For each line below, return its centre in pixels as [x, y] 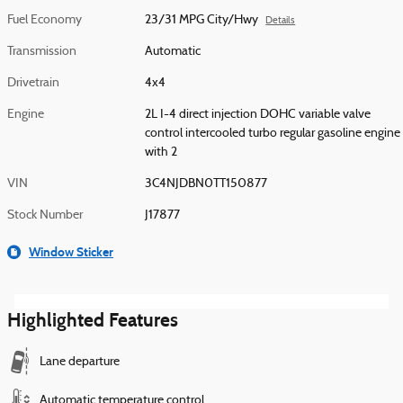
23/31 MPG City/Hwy [202, 21]
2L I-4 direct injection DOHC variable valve [258, 115]
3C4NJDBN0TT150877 [206, 184]
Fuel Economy [45, 21]
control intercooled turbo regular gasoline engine [273, 134]
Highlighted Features [93, 321]
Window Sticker [71, 253]
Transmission [42, 52]
